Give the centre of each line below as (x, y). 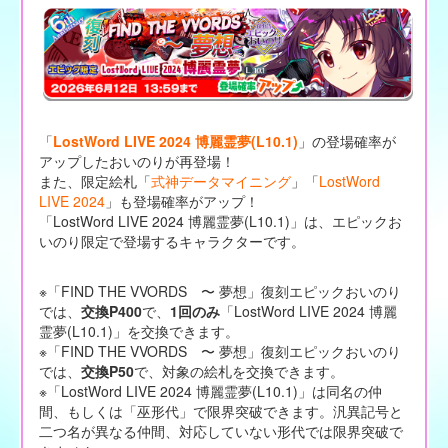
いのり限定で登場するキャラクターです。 (171, 241)
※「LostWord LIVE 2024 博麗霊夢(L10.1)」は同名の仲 (210, 391)
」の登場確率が (346, 141)
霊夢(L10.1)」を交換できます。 (138, 331)
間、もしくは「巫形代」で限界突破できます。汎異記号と (220, 411)
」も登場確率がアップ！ (181, 201)
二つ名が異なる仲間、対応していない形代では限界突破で (220, 431)
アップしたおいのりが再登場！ (136, 161)
